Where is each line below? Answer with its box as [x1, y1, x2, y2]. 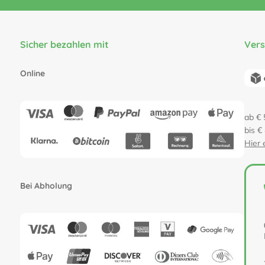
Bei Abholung [20, 180, 72, 191]
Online [20, 68, 45, 79]
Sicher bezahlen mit [20, 38, 109, 51]
